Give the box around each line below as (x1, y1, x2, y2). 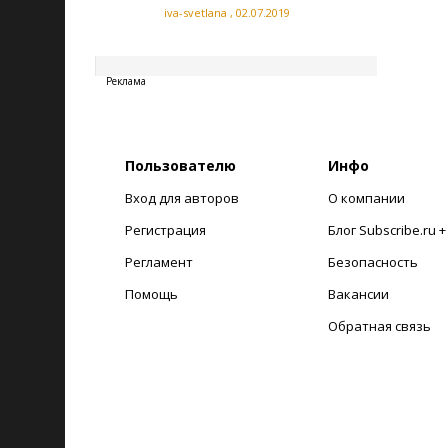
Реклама (106, 74, 146, 88)
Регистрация (125, 221, 206, 239)
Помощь (125, 285, 178, 303)
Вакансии (327, 285, 389, 303)
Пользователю (125, 156, 236, 175)
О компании (327, 189, 405, 207)
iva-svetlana (164, 5, 227, 20)
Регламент (125, 253, 193, 271)
